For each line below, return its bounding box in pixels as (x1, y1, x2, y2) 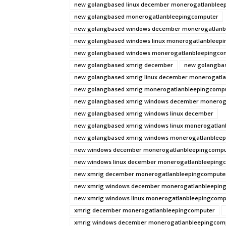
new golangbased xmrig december (74, 61, 173, 69)
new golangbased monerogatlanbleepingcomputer (74, 13, 218, 20)
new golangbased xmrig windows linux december (74, 109, 213, 117)
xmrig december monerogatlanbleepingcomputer (74, 206, 215, 214)
